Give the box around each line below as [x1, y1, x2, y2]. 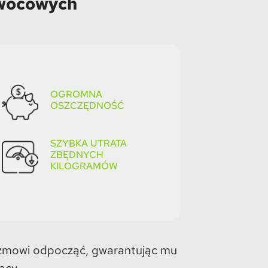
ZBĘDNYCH [50, 148, 103, 162]
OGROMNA [50, 88, 102, 101]
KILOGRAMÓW [50, 160, 118, 173]
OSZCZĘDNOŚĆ [50, 99, 124, 112]
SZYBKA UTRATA [50, 137, 127, 150]
